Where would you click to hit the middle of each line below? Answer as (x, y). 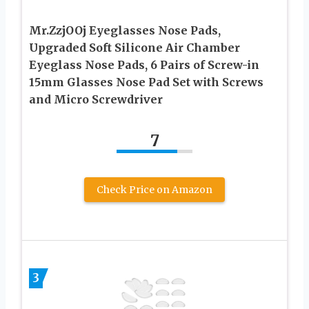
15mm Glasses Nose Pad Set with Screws (146, 82)
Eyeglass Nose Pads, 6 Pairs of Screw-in (144, 65)
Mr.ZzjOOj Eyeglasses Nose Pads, (125, 31)
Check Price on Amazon (154, 190)
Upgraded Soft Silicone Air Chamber (134, 48)
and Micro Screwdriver (96, 100)
